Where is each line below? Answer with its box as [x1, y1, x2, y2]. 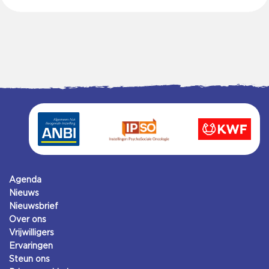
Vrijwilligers [9, 227, 54, 237]
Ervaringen [9, 240, 53, 250]
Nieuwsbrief [9, 201, 58, 211]
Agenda [9, 174, 41, 184]
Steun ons [9, 253, 50, 264]
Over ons [9, 214, 46, 224]
